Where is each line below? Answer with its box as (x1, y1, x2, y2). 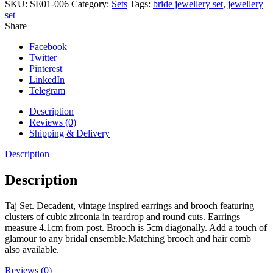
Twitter (29, 52, 57, 63)
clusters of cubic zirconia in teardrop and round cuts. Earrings (5, 211, 240, 222)
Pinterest (29, 63, 62, 74)
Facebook (29, 41, 67, 52)
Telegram (29, 85, 65, 96)
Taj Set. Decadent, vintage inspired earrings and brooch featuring (5, 200, 254, 211)
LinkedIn (29, 74, 65, 85)
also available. (5, 244, 59, 255)
